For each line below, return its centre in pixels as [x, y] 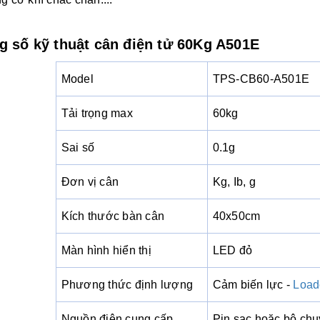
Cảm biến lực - [253, 285]
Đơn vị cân [90, 182]
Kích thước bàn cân [113, 216]
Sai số [78, 148]
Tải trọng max [97, 114]
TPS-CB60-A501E [261, 79]
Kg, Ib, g [234, 182]
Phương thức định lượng [127, 285]
